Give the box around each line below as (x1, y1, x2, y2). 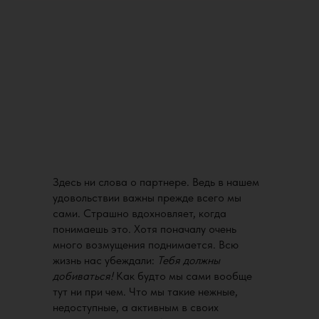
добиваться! (53, 269, 113, 283)
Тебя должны (157, 253, 220, 267)
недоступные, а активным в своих (53, 300, 219, 314)
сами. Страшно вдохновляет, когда (53, 206, 226, 220)
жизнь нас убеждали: (53, 253, 157, 267)
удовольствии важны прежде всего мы (53, 191, 241, 204)
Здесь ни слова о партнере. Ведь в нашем (53, 175, 259, 189)
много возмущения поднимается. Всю (53, 238, 239, 251)
